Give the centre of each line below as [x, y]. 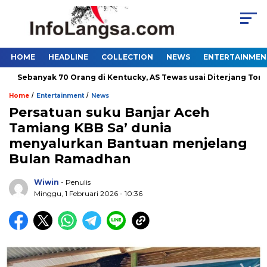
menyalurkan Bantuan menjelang [128, 144]
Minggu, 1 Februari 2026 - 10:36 [88, 194]
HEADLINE [68, 57]
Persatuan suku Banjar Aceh [109, 113]
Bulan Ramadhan [70, 159]
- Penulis [76, 182]
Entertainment [60, 96]
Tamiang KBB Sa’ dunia [90, 128]
